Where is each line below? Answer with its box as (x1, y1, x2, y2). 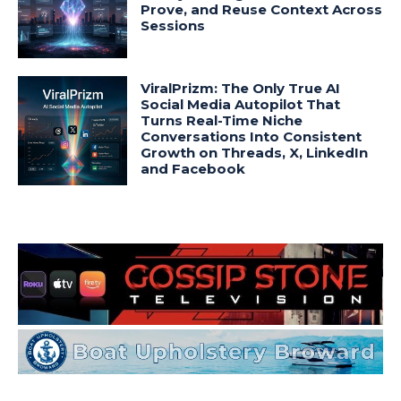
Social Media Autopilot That (141, 95, 341, 113)
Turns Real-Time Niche (141, 111, 303, 129)
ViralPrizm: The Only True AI (141, 79, 341, 97)
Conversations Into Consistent (141, 127, 363, 145)
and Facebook (141, 159, 246, 177)
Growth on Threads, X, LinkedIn (141, 143, 369, 161)
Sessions (141, 16, 206, 34)
